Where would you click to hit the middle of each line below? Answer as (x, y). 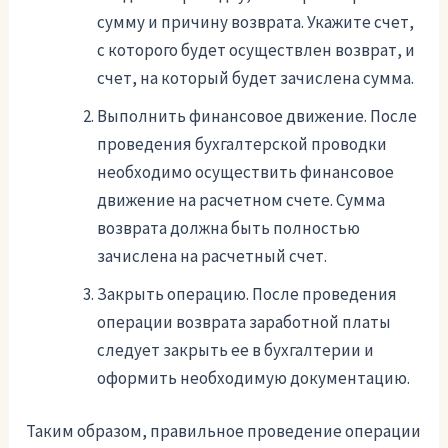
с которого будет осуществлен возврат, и (256, 49)
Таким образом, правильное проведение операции (224, 431)
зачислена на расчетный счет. (212, 255)
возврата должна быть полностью (229, 227)
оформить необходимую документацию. (254, 377)
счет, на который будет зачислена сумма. (256, 77)
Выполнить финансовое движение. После (257, 115)
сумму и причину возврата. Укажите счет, (256, 21)
